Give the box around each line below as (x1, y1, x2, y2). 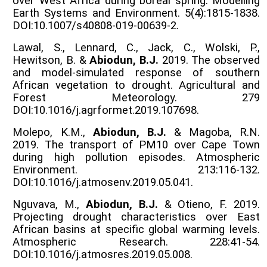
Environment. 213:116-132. (13, 163, 260, 176)
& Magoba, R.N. (166, 125, 260, 139)
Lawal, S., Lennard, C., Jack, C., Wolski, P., (13, 41, 260, 54)
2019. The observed (159, 53, 260, 67)
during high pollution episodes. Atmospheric (13, 150, 260, 164)
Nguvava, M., (13, 197, 86, 211)
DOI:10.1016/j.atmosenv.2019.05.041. (13, 175, 194, 189)
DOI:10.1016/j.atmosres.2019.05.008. (13, 247, 193, 261)
